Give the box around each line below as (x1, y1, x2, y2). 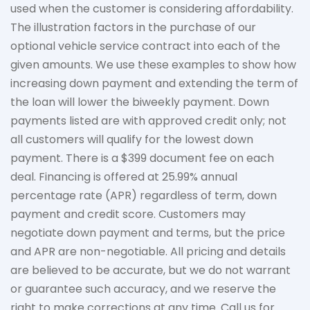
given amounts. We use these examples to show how (10, 57, 296, 73)
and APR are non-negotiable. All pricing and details (10, 244, 286, 259)
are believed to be (10, 262, 113, 278)
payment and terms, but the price (96, 225, 285, 241)
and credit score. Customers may (61, 206, 246, 222)
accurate (113, 262, 163, 278)
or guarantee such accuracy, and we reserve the (10, 281, 276, 297)
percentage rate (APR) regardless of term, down (10, 188, 277, 203)
